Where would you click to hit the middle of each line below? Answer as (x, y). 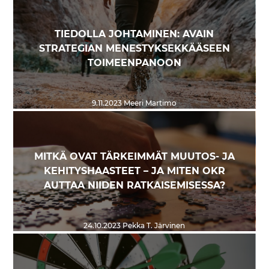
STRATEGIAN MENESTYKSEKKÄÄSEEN (134, 49)
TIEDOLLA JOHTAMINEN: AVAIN (134, 35)
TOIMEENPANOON (134, 63)
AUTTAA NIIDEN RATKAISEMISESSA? (134, 186)
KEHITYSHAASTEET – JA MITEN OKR (134, 171)
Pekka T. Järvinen (153, 226)
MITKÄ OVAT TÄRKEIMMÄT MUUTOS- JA (134, 157)
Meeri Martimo (150, 104)
